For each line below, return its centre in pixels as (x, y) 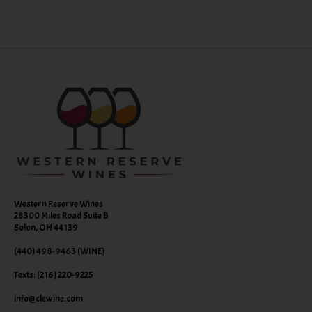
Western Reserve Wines (58, 203)
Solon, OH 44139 (46, 227)
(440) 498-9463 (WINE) (59, 251)
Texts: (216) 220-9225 (54, 274)
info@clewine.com (48, 298)
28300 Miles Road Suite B (61, 215)
